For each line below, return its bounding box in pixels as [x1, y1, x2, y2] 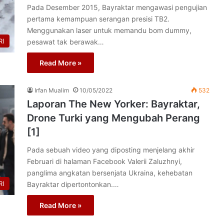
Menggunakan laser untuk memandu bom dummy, [27, 26, 191, 34]
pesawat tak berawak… [27, 37, 104, 46]
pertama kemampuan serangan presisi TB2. [27, 14, 169, 23]
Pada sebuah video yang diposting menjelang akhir [27, 145, 194, 154]
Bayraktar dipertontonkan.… [27, 180, 119, 188]
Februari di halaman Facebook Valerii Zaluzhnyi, [27, 157, 182, 165]
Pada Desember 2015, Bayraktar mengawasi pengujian [27, 3, 207, 11]
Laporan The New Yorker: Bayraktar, [27, 98, 200, 110]
